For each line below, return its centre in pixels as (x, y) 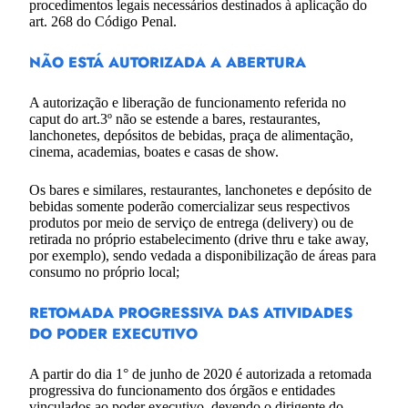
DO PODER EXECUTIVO (113, 333)
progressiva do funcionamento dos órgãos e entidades (182, 390)
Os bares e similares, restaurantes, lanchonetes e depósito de (200, 189)
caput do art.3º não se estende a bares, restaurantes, (175, 118)
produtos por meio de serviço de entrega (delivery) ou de (191, 222)
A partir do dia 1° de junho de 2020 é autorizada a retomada (200, 373)
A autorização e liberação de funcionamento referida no (188, 102)
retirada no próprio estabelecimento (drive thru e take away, (199, 239)
